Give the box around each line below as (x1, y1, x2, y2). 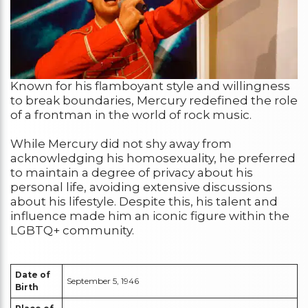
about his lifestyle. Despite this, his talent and (10, 194, 278, 208)
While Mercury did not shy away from (10, 136, 232, 151)
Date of (15, 269, 50, 280)
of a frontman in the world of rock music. (10, 107, 252, 122)
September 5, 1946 (67, 275, 139, 286)
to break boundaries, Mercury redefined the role (10, 93, 298, 107)
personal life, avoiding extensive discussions (10, 179, 272, 194)
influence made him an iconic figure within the (10, 208, 289, 223)
